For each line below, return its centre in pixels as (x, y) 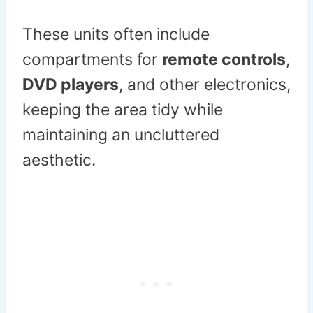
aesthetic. (59, 160)
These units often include (116, 35)
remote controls (224, 60)
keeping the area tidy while (123, 110)
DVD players (71, 85)
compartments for (92, 60)
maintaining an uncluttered (121, 135)
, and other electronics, (205, 85)
